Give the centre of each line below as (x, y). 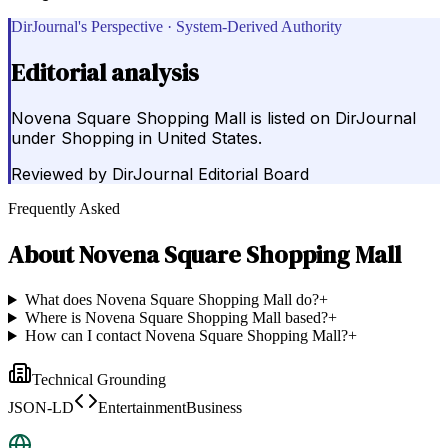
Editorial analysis (105, 72)
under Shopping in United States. (136, 138)
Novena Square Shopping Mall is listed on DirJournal (213, 118)
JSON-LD (41, 408)
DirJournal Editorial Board (210, 174)
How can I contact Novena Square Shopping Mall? (186, 336)
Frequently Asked (64, 209)
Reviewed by (59, 174)
